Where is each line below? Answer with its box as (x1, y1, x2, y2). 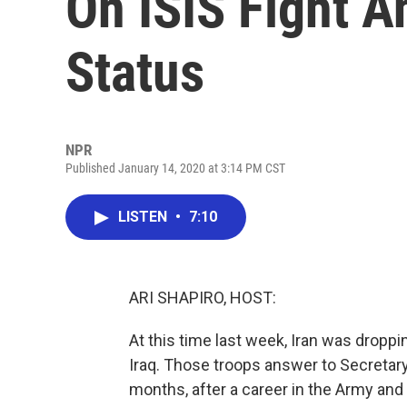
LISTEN (118, 208, 171, 225)
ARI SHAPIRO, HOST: (129, 288, 276, 307)
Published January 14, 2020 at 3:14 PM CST (65, 161, 285, 175)
